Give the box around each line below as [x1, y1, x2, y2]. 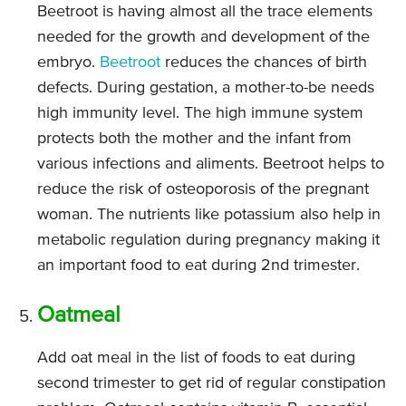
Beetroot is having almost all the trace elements [37, 4, 372, 21]
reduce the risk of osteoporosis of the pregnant [37, 181, 369, 198]
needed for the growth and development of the [37, 29, 370, 46]
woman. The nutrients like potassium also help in [37, 207, 381, 224]
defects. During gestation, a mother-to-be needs [37, 80, 374, 97]
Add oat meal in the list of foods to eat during [37, 350, 355, 367]
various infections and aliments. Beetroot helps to [37, 156, 384, 173]
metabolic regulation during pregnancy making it [37, 232, 380, 249]
